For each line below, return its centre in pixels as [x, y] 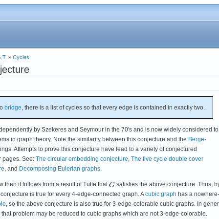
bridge [13, 107]
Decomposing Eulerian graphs [60, 168]
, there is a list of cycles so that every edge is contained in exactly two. [113, 107]
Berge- [197, 139]
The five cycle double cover [167, 159]
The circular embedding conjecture [82, 159]
